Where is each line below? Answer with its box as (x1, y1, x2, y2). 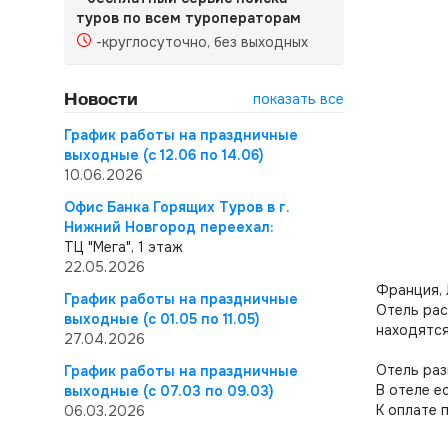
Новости (64, 89, 138, 108)
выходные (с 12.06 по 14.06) (64, 146, 263, 164)
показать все (253, 90, 344, 108)
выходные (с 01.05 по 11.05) (64, 310, 259, 328)
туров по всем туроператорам (76, 9, 301, 27)
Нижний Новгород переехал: (64, 218, 274, 236)
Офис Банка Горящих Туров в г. (64, 198, 289, 216)
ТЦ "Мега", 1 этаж (64, 238, 183, 256)
